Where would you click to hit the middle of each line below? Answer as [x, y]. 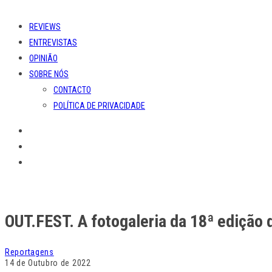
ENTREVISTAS [53, 43]
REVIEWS [45, 27]
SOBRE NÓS [49, 74]
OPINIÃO [43, 59]
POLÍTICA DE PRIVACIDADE [99, 106]
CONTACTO [72, 90]
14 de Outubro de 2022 [48, 263]
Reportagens [29, 252]
